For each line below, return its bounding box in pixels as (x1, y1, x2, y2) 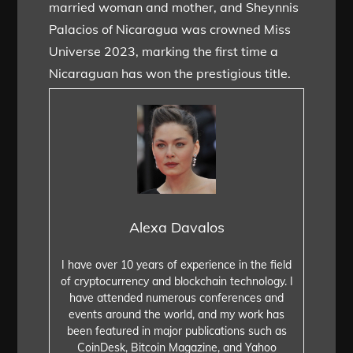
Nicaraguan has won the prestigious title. (49, 65, 292, 82)
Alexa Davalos (128, 217, 225, 236)
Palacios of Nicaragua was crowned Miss (49, 21, 292, 38)
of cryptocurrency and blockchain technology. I (60, 273, 293, 288)
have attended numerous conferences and (69, 290, 284, 305)
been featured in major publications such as (66, 323, 287, 338)
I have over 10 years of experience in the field (61, 257, 292, 272)
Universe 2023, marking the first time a (49, 43, 279, 60)
